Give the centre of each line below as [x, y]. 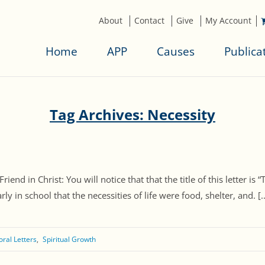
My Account [228, 20]
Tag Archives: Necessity [132, 115]
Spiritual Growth [69, 240]
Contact [149, 20]
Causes [176, 51]
